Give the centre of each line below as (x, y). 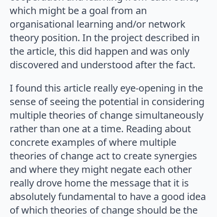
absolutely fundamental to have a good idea (108, 197)
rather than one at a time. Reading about (100, 129)
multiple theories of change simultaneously (107, 115)
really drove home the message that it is (99, 183)
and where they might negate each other (101, 170)
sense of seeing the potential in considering (107, 102)
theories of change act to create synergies (103, 156)
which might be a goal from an (78, 11)
